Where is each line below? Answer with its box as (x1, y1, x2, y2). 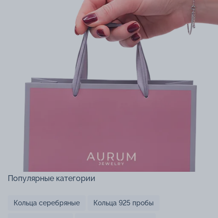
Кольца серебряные (14, 199, 80, 207)
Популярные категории (8, 173, 95, 183)
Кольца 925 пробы (93, 199, 154, 207)
